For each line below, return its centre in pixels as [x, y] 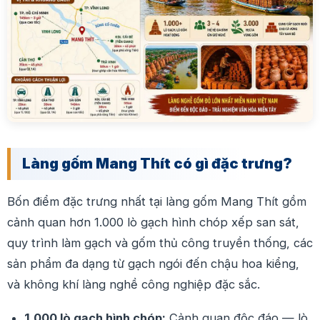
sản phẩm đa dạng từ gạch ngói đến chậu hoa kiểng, [153, 264]
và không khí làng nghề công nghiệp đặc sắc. [134, 285]
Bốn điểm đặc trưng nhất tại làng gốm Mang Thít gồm [157, 202]
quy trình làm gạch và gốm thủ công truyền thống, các [160, 243]
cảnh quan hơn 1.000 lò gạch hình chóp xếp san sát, [153, 222]
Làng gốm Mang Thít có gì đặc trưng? [157, 164]
